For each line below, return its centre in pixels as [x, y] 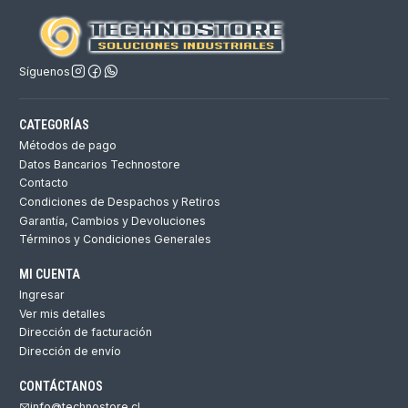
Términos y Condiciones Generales [115, 240]
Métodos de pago [68, 146]
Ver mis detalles [62, 313]
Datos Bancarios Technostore [100, 164]
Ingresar [42, 295]
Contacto [44, 183]
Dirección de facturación [86, 332]
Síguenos [45, 71]
